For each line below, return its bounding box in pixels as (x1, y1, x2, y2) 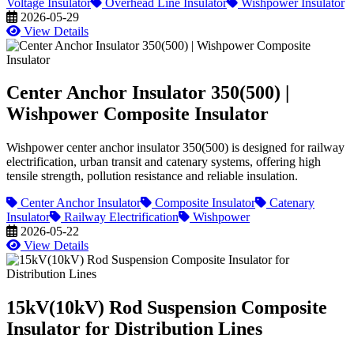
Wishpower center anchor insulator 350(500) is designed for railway (6, 141, 345, 155)
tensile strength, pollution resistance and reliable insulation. (6, 169, 298, 183)
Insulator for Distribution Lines (6, 318, 262, 340)
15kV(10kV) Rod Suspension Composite (6, 297, 327, 318)
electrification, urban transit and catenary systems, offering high (6, 155, 321, 169)
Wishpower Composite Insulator (6, 104, 269, 125)
